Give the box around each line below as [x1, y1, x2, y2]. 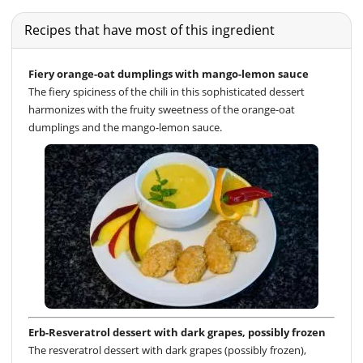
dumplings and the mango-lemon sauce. [28, 119, 222, 135]
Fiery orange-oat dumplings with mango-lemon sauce [28, 66, 309, 81]
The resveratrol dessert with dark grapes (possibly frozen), [28, 343, 306, 358]
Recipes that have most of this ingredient [24, 20, 275, 39]
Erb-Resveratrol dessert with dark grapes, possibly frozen [28, 325, 326, 340]
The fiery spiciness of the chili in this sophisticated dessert [28, 83, 305, 99]
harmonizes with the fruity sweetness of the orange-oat [28, 101, 295, 117]
